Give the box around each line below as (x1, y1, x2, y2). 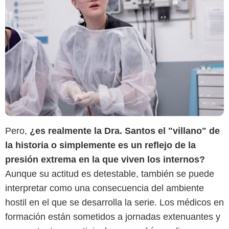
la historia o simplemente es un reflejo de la (5, 140, 196, 150)
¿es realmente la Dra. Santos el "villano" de (30, 125, 220, 136)
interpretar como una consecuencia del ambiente (5, 182, 204, 193)
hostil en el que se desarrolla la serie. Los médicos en (5, 197, 224, 208)
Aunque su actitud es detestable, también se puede (5, 168, 214, 179)
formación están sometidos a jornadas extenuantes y (5, 211, 220, 222)
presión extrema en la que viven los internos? (5, 154, 205, 165)
